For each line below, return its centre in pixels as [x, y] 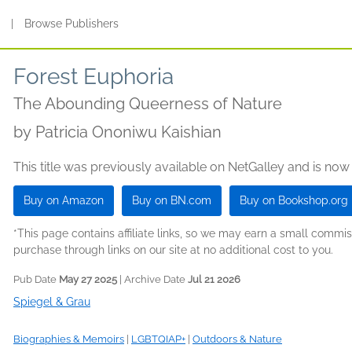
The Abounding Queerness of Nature [148, 104]
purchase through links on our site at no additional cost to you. [173, 250]
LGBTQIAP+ [158, 339]
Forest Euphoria [93, 77]
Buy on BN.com [172, 200]
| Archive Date [152, 279]
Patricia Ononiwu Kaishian [128, 132]
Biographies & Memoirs [69, 339]
